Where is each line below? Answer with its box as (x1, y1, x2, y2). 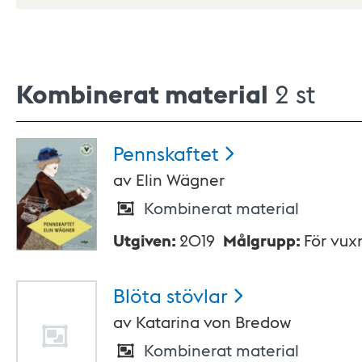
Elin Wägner (136, 169, 225, 191)
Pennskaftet (113, 140, 219, 166)
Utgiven (113, 229, 171, 251)
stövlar (166, 282, 228, 308)
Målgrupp (223, 229, 296, 251)
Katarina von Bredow (136, 311, 291, 333)
